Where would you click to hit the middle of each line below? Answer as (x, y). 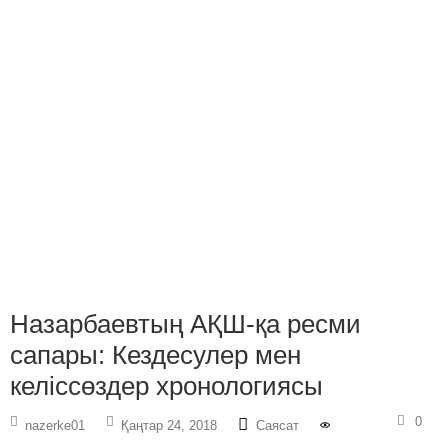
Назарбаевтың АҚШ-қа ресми (185, 324)
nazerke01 (55, 426)
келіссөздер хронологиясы (166, 386)
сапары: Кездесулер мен (155, 355)
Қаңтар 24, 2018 (169, 426)
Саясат (277, 426)
